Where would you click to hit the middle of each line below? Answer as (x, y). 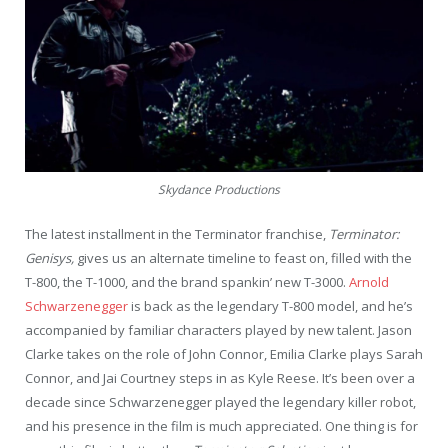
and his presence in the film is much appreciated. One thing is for (221, 425)
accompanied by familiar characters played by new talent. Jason (218, 329)
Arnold (369, 281)
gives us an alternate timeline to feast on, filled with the (244, 257)
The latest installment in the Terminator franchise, (177, 233)
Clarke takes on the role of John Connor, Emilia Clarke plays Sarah (224, 353)
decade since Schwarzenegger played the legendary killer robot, (220, 401)
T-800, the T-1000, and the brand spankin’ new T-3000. (187, 281)
